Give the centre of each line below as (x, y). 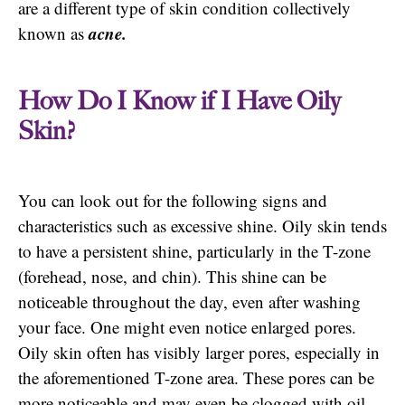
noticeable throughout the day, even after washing (189, 301)
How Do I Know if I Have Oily (179, 101)
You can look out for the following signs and (173, 200)
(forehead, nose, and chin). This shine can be (172, 276)
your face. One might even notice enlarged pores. (187, 326)
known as (53, 33)
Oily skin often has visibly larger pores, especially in (199, 352)
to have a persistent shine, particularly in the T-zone (194, 250)
